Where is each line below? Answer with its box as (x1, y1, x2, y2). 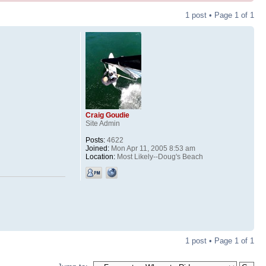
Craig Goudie (85, 110, 129, 119)
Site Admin (85, 119, 120, 128)
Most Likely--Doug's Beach (115, 152, 203, 161)
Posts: (85, 135, 105, 144)
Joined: (85, 144, 109, 153)
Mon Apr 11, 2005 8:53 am (109, 144, 195, 153)
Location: (85, 152, 115, 161)
